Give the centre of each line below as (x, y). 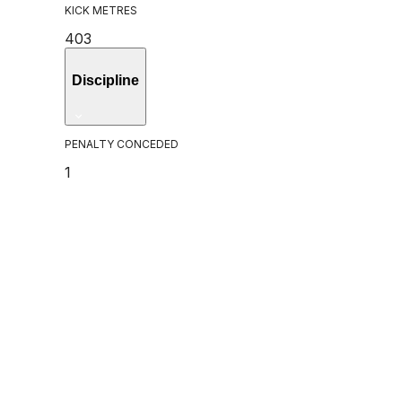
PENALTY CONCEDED (122, 144)
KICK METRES (101, 11)
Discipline (105, 80)
